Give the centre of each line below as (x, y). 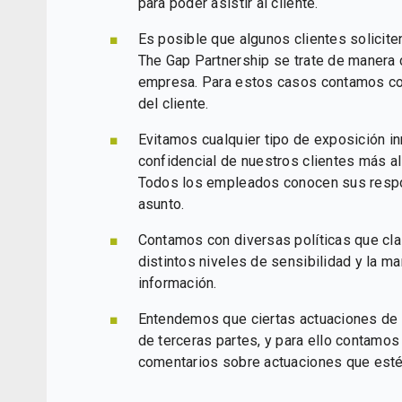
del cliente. (173, 104)
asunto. (161, 205)
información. (177, 284)
